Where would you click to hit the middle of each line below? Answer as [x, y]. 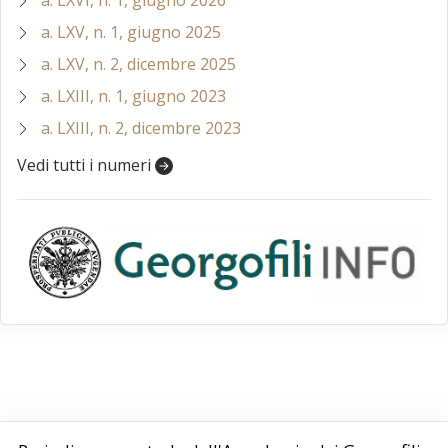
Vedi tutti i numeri [86, 164]
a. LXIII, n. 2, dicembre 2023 [141, 127]
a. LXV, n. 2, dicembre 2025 [138, 63]
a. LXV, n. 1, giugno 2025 [131, 31]
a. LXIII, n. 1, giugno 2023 [133, 95]
